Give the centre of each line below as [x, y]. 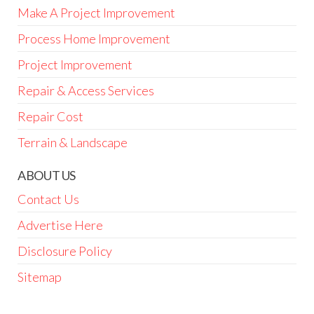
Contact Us [48, 199]
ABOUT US [47, 175]
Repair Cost [50, 116]
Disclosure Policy [65, 251]
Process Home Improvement [94, 38]
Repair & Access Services [86, 90]
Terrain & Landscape [73, 142]
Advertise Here [60, 225]
